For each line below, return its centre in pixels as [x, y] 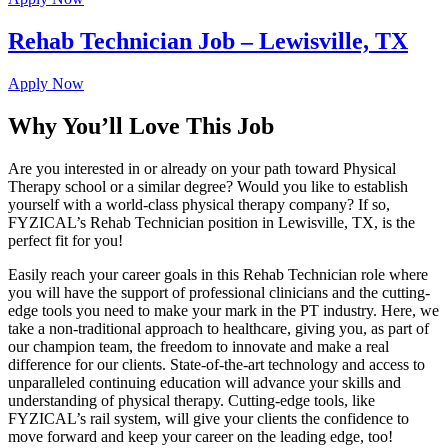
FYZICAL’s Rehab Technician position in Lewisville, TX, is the [211, 223]
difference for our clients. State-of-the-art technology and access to [216, 365]
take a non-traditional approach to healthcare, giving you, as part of [218, 329]
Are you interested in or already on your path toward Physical [202, 169]
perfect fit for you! [65, 241]
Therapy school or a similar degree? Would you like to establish [208, 187]
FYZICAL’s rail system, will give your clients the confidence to [208, 419]
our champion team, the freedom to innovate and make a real [198, 347]
